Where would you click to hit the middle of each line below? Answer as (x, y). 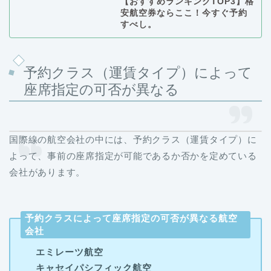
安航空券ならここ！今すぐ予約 (184, 13)
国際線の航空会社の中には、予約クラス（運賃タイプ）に (133, 139)
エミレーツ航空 (69, 252)
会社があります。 (47, 172)
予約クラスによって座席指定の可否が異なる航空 (132, 218)
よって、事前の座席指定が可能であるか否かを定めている (133, 155)
